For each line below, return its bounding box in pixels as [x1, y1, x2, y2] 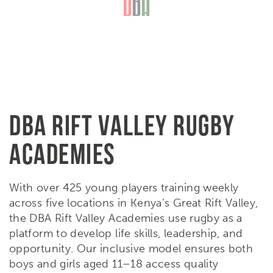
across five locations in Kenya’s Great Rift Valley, [9, 196, 258, 210]
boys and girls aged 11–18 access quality [9, 257, 219, 271]
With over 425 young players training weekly [9, 180, 239, 194]
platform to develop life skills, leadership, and [9, 226, 243, 240]
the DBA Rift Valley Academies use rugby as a [9, 211, 243, 225]
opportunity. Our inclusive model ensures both [9, 241, 253, 255]
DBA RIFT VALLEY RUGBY [9, 109, 235, 140]
